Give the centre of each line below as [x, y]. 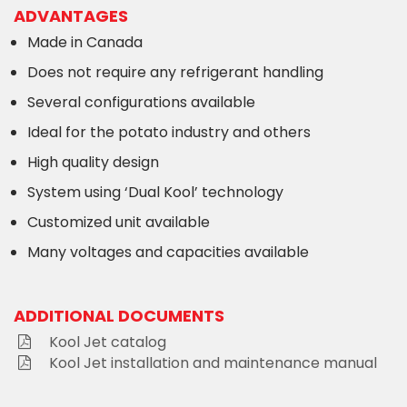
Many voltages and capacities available [168, 252]
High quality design [93, 162]
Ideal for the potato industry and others [169, 132]
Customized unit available [119, 222]
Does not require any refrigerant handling [175, 72]
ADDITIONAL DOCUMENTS [119, 315]
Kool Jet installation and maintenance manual [213, 362]
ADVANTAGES [71, 15]
